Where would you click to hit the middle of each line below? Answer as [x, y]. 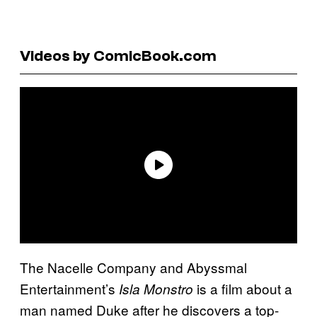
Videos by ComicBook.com [118, 56]
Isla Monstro [156, 288]
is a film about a [243, 288]
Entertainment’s [69, 288]
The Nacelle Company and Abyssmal [133, 267]
